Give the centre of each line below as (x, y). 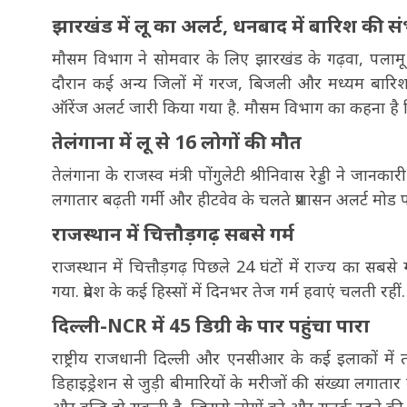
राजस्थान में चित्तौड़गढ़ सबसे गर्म (173, 233)
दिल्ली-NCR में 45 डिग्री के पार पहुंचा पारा (211, 325)
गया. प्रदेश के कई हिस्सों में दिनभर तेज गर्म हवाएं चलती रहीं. (228, 291)
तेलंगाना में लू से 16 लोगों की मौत (177, 141)
